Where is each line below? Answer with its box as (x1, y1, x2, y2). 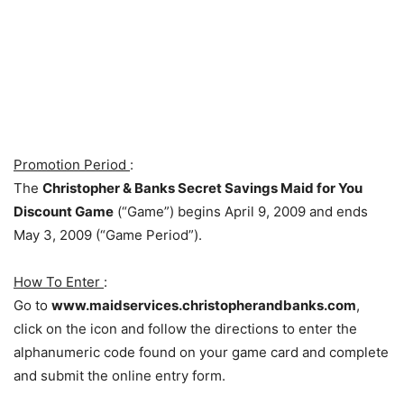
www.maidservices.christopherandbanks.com (51, 297, 356, 314)
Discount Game (14, 203, 114, 220)
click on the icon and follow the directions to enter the (14, 320, 357, 337)
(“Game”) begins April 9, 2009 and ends (114, 203, 368, 220)
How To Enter (14, 273, 104, 290)
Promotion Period (14, 156, 130, 173)
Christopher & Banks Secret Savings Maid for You (42, 179, 363, 197)
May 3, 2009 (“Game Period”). (14, 226, 202, 243)
